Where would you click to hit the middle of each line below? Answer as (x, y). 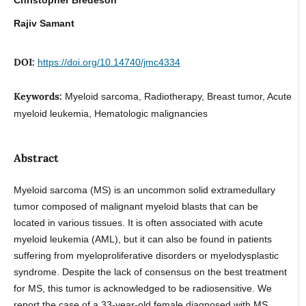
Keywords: (39, 96)
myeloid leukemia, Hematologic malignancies (110, 113)
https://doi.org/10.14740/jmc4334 (109, 62)
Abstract (36, 157)
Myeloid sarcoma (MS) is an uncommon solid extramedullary (144, 190)
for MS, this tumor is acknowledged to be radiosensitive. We (142, 288)
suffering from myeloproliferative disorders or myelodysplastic (146, 255)
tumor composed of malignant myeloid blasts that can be (136, 206)
